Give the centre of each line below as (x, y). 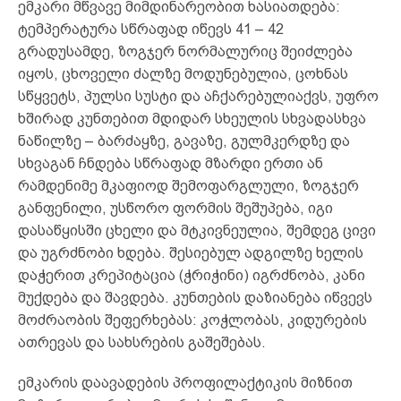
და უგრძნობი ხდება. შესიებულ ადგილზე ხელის (191, 252)
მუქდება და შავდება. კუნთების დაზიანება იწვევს (195, 297)
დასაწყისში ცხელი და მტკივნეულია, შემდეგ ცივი (197, 230)
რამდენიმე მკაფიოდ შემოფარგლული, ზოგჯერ (188, 185)
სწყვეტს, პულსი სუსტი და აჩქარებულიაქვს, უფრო (198, 96)
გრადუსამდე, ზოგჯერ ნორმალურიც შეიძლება (185, 51)
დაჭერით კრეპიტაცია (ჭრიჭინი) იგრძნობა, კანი (192, 275)
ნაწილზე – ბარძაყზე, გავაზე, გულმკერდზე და (184, 141)
